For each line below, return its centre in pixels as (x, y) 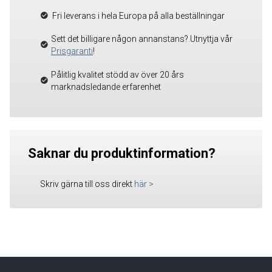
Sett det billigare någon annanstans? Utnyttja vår (142, 39)
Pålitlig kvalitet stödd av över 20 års (117, 74)
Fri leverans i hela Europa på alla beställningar (138, 15)
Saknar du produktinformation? (122, 153)
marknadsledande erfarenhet (106, 87)
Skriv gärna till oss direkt (87, 184)
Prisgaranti (72, 51)
